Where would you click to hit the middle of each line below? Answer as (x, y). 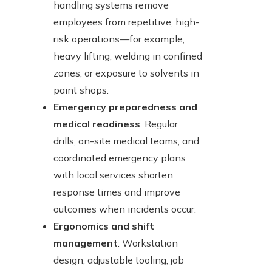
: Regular (159, 124)
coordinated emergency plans (120, 158)
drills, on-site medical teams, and (126, 141)
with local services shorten (113, 175)
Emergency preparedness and (125, 107)
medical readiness (97, 124)
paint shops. (81, 90)
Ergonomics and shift (104, 226)
